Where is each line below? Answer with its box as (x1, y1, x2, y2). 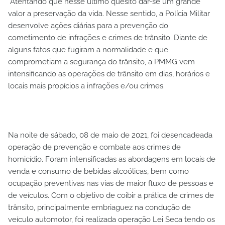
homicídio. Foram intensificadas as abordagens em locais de (8, 154, 215, 164)
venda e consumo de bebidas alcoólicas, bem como (8, 166, 189, 176)
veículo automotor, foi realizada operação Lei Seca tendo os (8, 214, 215, 224)
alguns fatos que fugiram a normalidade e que (8, 45, 168, 54)
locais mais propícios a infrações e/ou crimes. (8, 81, 165, 90)
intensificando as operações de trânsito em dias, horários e (8, 69, 210, 78)
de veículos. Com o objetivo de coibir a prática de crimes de (8, 190, 214, 200)
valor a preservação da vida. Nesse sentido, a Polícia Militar (8, 9, 210, 18)
